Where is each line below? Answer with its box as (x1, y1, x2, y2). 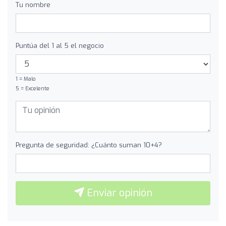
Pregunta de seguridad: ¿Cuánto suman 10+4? (16, 140, 162, 149)
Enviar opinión (84, 186, 152, 200)
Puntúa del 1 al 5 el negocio (16, 41, 104, 50)
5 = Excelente (16, 85, 49, 92)
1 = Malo (16, 75, 36, 82)
